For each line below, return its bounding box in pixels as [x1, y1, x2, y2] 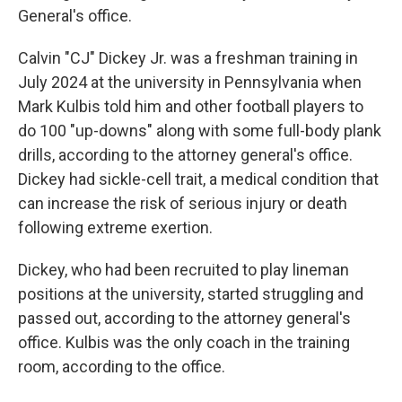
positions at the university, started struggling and [18, 284, 363, 303]
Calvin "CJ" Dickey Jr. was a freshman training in [18, 48, 358, 67]
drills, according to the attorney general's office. [18, 145, 353, 164]
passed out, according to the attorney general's [18, 309, 351, 328]
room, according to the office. [18, 357, 225, 376]
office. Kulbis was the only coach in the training [18, 333, 350, 352]
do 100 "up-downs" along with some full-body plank [18, 121, 381, 140]
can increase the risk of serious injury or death [18, 194, 347, 213]
